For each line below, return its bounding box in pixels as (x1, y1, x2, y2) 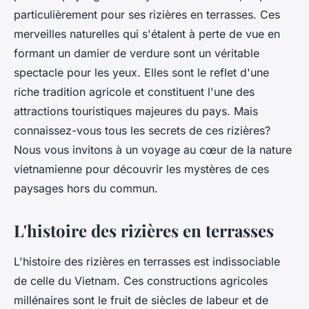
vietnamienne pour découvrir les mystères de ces (14, 162, 269, 177)
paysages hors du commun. (14, 181, 158, 196)
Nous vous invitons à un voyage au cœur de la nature (14, 143, 292, 157)
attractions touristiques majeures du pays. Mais (14, 104, 258, 119)
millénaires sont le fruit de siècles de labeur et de (14, 293, 268, 308)
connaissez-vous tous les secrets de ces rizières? (14, 123, 270, 138)
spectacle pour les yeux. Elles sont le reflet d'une (14, 66, 269, 80)
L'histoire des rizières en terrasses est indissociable (14, 255, 280, 269)
